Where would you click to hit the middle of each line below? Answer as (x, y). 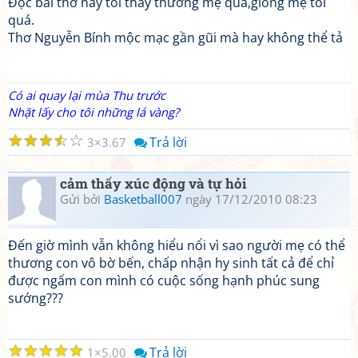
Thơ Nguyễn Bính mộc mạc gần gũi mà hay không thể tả (175, 38)
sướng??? (36, 298)
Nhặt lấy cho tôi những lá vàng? (93, 112)
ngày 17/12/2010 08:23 (250, 199)
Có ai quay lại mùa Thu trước (87, 95)
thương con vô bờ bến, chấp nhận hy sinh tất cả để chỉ (171, 263)
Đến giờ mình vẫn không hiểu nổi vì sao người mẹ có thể (177, 245)
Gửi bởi (82, 199)
